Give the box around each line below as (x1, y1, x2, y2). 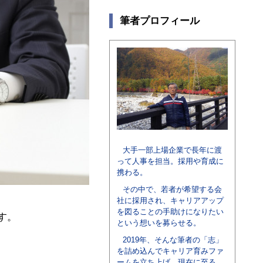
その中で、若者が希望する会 (123, 185, 222, 194)
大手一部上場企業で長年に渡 (123, 146, 222, 154)
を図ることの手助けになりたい (117, 207, 224, 216)
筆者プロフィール (120, 15, 200, 26)
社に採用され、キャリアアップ (117, 196, 224, 205)
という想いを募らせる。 (117, 218, 201, 227)
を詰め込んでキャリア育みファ (117, 247, 224, 255)
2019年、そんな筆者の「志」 (123, 235, 224, 244)
